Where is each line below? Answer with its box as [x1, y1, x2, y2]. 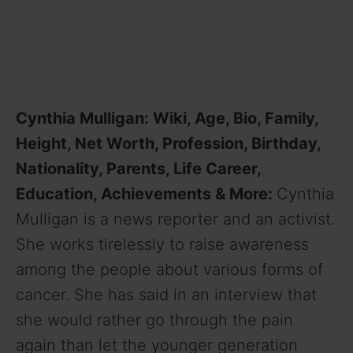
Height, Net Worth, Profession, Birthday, [16, 133, 321, 153]
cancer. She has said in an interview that [16, 284, 317, 304]
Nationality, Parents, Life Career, [16, 158, 261, 178]
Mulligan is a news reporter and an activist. [16, 209, 335, 229]
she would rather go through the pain [16, 310, 293, 329]
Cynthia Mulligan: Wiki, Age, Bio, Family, [16, 108, 318, 128]
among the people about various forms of [16, 259, 323, 279]
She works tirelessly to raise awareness [16, 234, 309, 254]
